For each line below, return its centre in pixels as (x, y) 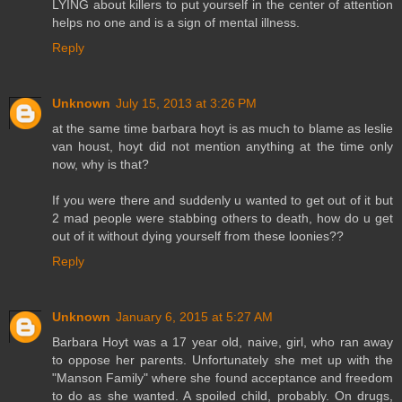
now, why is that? (100, 165)
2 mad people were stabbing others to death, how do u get (223, 218)
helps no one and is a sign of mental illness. (176, 23)
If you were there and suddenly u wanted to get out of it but (223, 201)
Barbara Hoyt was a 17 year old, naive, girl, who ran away (223, 342)
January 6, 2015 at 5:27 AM (194, 317)
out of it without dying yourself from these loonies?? (198, 236)
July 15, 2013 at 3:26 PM (186, 104)
